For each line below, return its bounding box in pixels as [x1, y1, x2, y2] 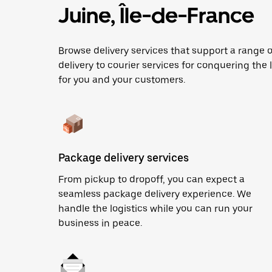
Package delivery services [58, 151, 189, 164]
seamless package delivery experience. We [58, 188, 251, 200]
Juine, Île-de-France [58, 2, 254, 29]
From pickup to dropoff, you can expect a [58, 174, 245, 185]
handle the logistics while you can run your [58, 203, 253, 214]
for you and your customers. [58, 74, 185, 86]
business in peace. [58, 217, 142, 229]
